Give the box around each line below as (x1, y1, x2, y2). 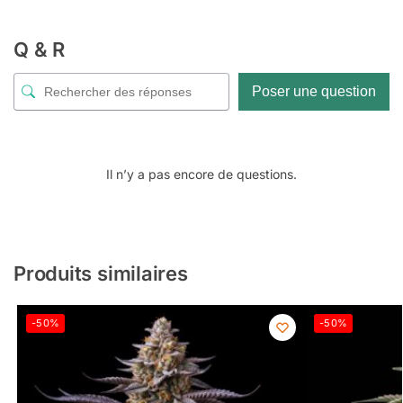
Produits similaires (13, 261, 188, 285)
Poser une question (252, 83, 376, 99)
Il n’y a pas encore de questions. (106, 166, 297, 182)
